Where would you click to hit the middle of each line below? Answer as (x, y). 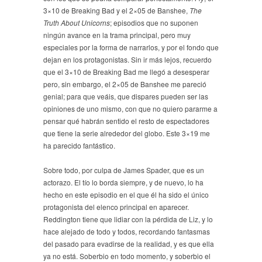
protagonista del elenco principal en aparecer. (116, 207)
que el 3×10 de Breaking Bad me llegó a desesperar (126, 72)
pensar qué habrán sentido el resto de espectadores (126, 121)
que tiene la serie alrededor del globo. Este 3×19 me (127, 133)
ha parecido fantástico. (79, 146)
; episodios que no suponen (154, 23)
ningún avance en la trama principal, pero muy (117, 35)
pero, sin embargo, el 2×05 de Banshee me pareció (125, 84)
